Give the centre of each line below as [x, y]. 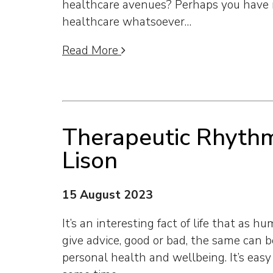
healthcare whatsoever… [127, 22]
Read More [92, 50]
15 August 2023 [108, 195]
